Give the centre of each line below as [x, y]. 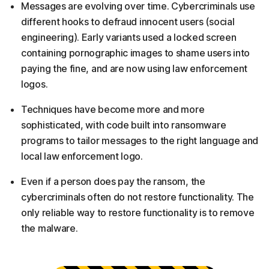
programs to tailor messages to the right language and [140, 141]
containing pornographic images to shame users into [136, 53]
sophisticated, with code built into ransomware [124, 125]
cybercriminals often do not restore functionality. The [138, 197]
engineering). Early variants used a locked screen [129, 37]
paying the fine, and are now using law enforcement [134, 68]
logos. [35, 84]
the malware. [50, 228]
